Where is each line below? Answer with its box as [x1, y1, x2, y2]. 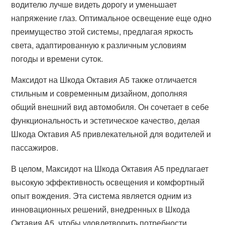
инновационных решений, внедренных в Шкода [11, 203, 190, 215]
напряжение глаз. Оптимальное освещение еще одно [11, 12, 212, 24]
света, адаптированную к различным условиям [11, 39, 187, 51]
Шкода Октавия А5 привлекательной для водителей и [11, 128, 211, 140]
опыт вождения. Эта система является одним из [11, 190, 192, 201]
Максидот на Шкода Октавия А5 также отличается [11, 74, 197, 85]
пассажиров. [11, 142, 59, 153]
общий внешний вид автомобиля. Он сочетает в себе [11, 101, 209, 113]
